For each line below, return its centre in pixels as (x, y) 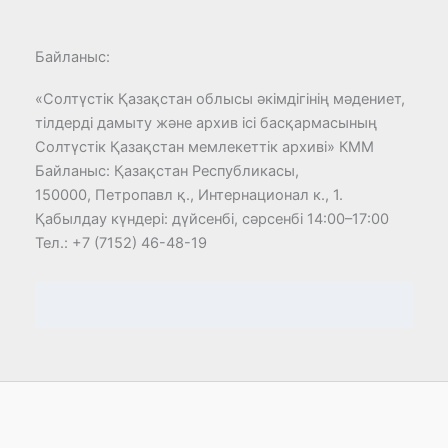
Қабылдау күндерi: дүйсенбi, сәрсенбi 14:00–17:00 (212, 219)
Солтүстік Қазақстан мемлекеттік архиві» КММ (204, 147)
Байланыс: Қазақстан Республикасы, (167, 171)
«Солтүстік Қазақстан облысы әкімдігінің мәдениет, (220, 99)
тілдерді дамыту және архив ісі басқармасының (206, 123)
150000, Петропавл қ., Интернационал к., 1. (189, 195)
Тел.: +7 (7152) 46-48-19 (121, 243)
